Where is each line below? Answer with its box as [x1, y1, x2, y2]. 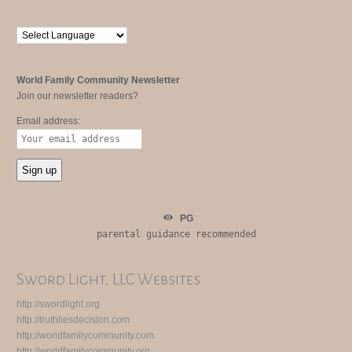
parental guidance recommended [96, 228, 256, 240]
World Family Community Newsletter [16, 74, 181, 86]
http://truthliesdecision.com [16, 313, 130, 325]
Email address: [16, 115, 81, 126]
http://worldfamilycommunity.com [16, 329, 155, 341]
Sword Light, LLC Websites [16, 269, 201, 288]
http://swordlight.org [16, 298, 101, 310]
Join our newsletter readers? [16, 90, 139, 101]
